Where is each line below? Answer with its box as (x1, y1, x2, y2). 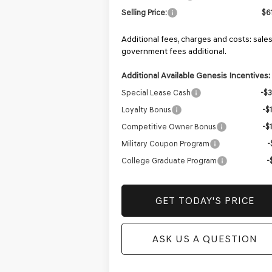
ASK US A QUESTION (152, 233, 257, 245)
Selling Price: (121, 8, 168, 18)
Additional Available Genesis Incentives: (121, 70, 271, 81)
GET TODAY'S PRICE (155, 195, 254, 207)
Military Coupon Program (121, 139, 210, 149)
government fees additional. (121, 46, 227, 57)
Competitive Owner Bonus (121, 122, 217, 132)
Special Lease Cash (121, 88, 191, 98)
